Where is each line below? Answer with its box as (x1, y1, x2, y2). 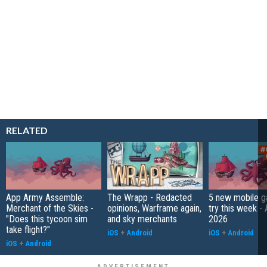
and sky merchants (107, 213, 177, 225)
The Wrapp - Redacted (107, 191, 192, 203)
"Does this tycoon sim (6, 213, 88, 225)
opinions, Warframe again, (107, 202, 201, 214)
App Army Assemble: (6, 191, 84, 203)
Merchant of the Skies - (6, 202, 94, 214)
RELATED (6, 124, 48, 136)
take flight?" (6, 223, 50, 235)
